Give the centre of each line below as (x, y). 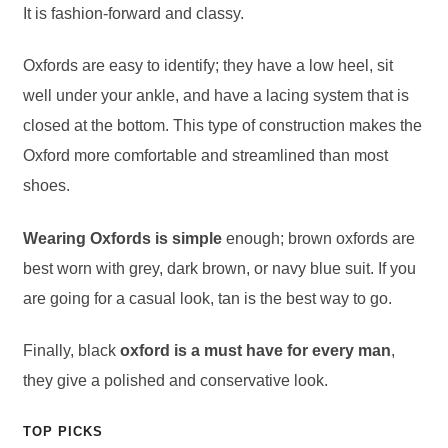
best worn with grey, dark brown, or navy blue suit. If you (219, 268)
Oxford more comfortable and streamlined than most (205, 156)
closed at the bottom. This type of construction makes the (222, 126)
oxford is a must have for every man (255, 351)
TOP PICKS (62, 432)
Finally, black (71, 351)
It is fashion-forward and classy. (133, 13)
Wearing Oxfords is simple (122, 238)
